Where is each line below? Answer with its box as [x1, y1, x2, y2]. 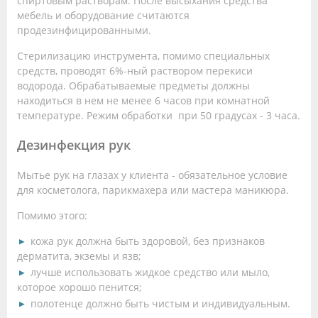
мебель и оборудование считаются [17, 8, 190, 22]
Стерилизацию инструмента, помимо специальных [17, 48, 270, 62]
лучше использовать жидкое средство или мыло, [31, 265, 270, 279]
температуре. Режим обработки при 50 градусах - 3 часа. [17, 108, 300, 122]
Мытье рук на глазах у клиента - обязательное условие [17, 168, 287, 182]
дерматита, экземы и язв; [17, 248, 141, 263]
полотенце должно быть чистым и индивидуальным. [31, 296, 290, 310]
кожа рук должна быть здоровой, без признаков [31, 234, 265, 248]
